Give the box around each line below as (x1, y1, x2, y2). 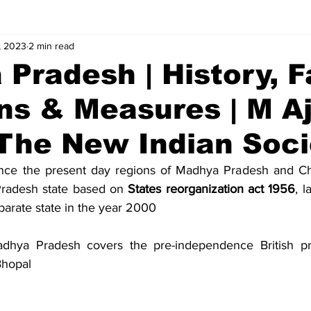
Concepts (53, 42, 96, 54)
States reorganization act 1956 (128, 182, 296, 196)
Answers (124, 42, 162, 54)
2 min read (28, 40, 74, 51)
